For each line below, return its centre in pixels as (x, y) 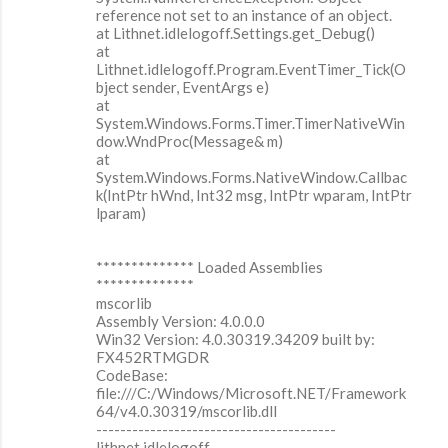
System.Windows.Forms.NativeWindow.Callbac (251, 177)
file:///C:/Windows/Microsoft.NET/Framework (251, 393)
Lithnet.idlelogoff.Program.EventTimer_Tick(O (251, 69)
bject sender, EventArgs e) (182, 87)
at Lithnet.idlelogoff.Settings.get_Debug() (235, 33)
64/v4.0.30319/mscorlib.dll (186, 411)
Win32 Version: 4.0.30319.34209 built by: (235, 339)
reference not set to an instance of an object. (244, 15)
